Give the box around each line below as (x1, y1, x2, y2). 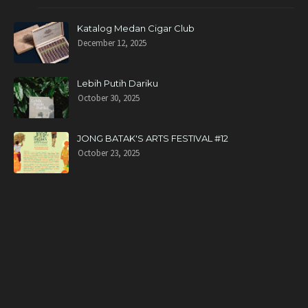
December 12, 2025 (78, 37, 146, 49)
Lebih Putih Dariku (77, 78, 158, 89)
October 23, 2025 (78, 147, 140, 159)
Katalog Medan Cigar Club (77, 23, 195, 34)
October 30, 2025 (78, 92, 140, 104)
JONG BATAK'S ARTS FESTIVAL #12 (77, 133, 228, 144)
